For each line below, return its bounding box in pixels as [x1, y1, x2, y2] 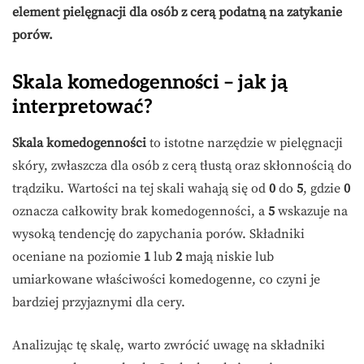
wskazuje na [275, 203, 348, 220]
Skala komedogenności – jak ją [12, 71, 288, 95]
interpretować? [12, 95, 153, 119]
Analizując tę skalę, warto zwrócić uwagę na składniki [12, 337, 325, 354]
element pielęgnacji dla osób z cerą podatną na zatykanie [12, 4, 342, 21]
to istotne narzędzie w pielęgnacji [146, 135, 343, 152]
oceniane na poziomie [12, 249, 144, 266]
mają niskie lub [182, 249, 274, 266]
